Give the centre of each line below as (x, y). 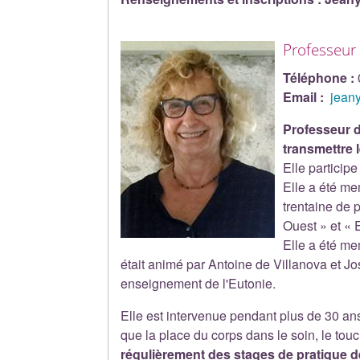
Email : (304, 96)
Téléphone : (319, 77)
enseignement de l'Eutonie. (198, 283)
